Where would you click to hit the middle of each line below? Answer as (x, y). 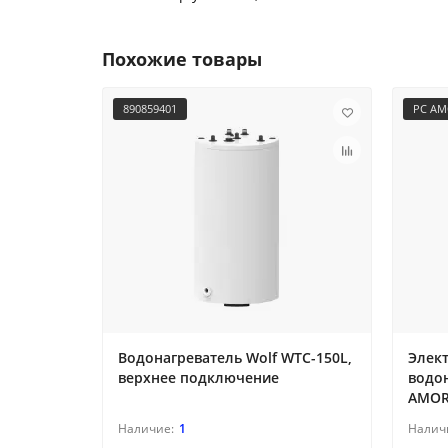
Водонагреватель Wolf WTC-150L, (235, 358)
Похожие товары (182, 59)
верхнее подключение (198, 378)
